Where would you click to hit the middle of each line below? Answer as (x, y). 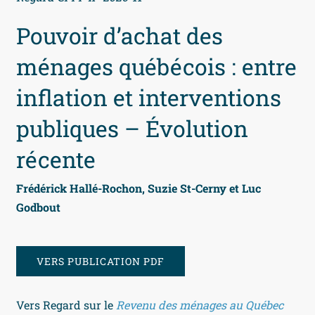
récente (56, 160)
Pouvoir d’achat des (120, 36)
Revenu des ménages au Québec (199, 305)
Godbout (39, 207)
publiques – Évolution (133, 129)
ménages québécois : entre (157, 67)
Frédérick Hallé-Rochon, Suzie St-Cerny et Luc (139, 188)
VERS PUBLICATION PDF (101, 262)
